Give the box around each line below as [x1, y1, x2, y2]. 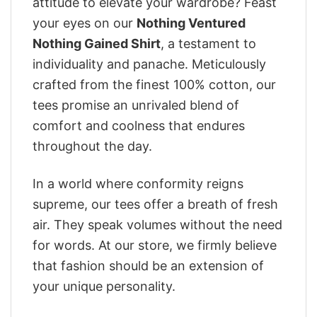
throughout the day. [33, 139, 152, 154]
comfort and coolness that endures [33, 118, 245, 134]
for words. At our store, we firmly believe [33, 237, 277, 253]
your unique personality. [33, 278, 175, 294]
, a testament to [161, 36, 256, 52]
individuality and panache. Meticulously [33, 57, 266, 72]
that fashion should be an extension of [33, 258, 264, 273]
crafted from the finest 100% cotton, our [33, 77, 276, 93]
